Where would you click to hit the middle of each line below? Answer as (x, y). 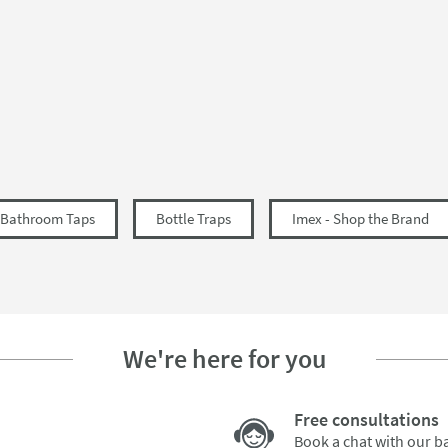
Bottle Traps (193, 218)
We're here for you (224, 358)
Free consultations (366, 419)
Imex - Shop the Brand (360, 218)
